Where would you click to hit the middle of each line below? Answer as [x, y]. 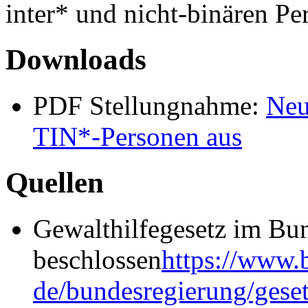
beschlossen [97, 259]
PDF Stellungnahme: [150, 106]
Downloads [76, 60]
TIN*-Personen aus [137, 137]
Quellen [55, 183]
